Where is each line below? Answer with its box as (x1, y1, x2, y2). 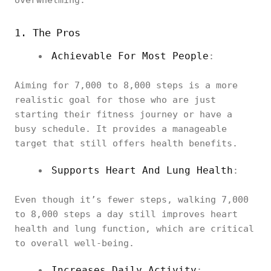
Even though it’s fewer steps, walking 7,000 (15, 194, 249, 205)
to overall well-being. (15, 238, 134, 249)
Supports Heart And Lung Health (51, 165, 233, 176)
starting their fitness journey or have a (15, 109, 232, 120)
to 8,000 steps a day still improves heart (15, 209, 238, 220)
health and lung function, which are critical (15, 223, 254, 234)
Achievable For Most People (51, 50, 209, 62)
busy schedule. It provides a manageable (15, 123, 227, 134)
